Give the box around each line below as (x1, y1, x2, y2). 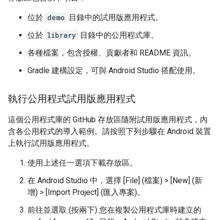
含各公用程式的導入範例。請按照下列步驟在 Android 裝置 (8, 127, 211, 136)
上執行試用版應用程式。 (8, 138, 94, 148)
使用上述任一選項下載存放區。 (27, 158, 137, 167)
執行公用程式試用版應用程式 (8, 93, 136, 105)
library (47, 30, 76, 40)
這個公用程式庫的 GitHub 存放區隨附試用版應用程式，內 (8, 115, 208, 124)
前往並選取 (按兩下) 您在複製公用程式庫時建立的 (27, 205, 201, 215)
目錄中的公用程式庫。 (78, 30, 159, 40)
